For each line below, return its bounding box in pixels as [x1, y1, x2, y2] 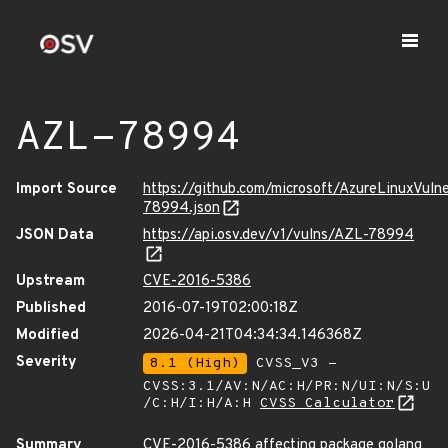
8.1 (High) [150, 355, 240, 372]
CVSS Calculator [260, 395, 395, 412]
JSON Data [16, 226, 94, 245]
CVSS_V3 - [247, 355, 337, 372]
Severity [16, 353, 77, 372]
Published [16, 299, 86, 318]
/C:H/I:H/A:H [143, 395, 260, 412]
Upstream [16, 272, 85, 291]
